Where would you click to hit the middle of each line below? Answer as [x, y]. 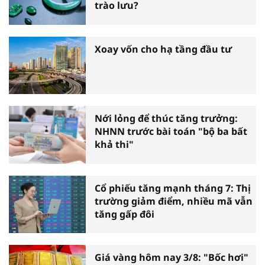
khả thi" [114, 145]
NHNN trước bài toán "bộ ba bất [171, 132]
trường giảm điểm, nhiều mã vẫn [174, 201]
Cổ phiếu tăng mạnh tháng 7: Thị [173, 188]
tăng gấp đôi [125, 214]
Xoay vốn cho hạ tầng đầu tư [163, 49]
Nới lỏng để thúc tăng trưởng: [166, 119]
